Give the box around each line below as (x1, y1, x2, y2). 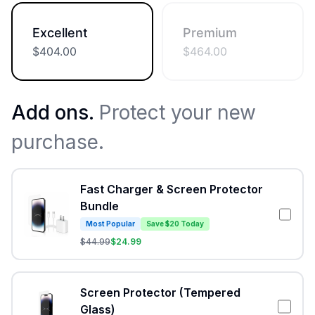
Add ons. (11, 101, 99, 125)
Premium (183, 25, 237, 41)
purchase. (11, 130, 104, 155)
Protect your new (99, 101, 256, 125)
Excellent (32, 25, 88, 41)
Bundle (80, 199, 119, 214)
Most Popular (86, 219, 135, 229)
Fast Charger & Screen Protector (80, 182, 263, 197)
